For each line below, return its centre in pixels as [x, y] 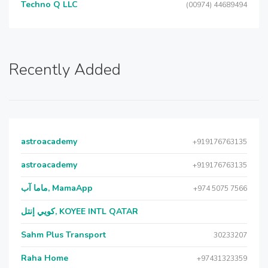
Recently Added [65, 70]
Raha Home [45, 258]
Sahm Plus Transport [63, 235]
